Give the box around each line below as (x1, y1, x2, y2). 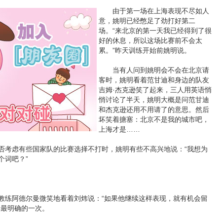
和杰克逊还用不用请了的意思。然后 (99, 106, 209, 113)
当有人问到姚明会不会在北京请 (99, 66, 209, 74)
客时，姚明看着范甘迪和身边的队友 (99, 76, 209, 84)
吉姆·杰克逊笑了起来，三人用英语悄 (99, 86, 212, 94)
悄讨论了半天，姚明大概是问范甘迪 (99, 96, 209, 104)
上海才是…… (99, 125, 140, 133)
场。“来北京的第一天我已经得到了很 (99, 27, 212, 35)
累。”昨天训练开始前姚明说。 (99, 46, 191, 54)
